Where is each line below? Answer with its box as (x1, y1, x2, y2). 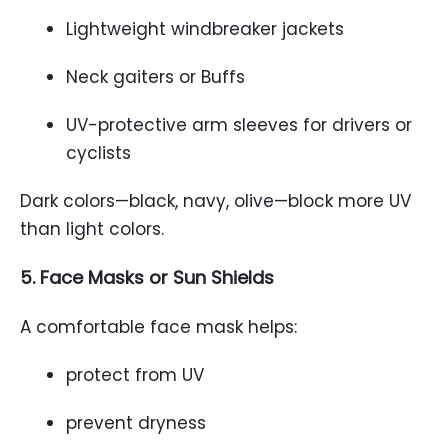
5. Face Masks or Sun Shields (20, 265, 274, 290)
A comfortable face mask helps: (20, 315, 297, 339)
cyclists (66, 141, 131, 165)
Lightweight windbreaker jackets (66, 17, 344, 41)
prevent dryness (66, 411, 206, 435)
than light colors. (20, 217, 164, 241)
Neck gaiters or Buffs (66, 65, 245, 89)
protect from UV (66, 363, 204, 387)
